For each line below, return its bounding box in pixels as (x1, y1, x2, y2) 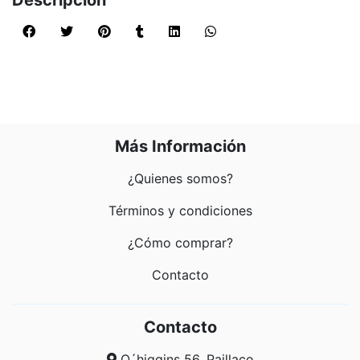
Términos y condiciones (108, 202, 252, 219)
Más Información (114, 137, 246, 156)
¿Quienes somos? (127, 170, 233, 186)
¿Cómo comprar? (127, 235, 233, 251)
